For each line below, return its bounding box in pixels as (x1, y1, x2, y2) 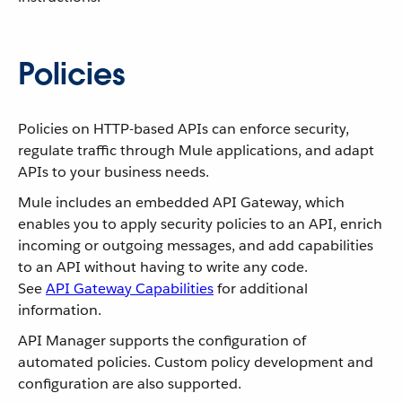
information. (18, 301, 101, 319)
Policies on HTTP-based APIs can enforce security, (18, 119, 349, 138)
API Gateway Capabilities (46, 279, 214, 298)
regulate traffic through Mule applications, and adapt (18, 141, 374, 160)
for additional (214, 279, 308, 298)
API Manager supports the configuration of (18, 331, 306, 350)
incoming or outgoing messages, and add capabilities (18, 236, 373, 255)
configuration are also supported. (18, 374, 241, 393)
